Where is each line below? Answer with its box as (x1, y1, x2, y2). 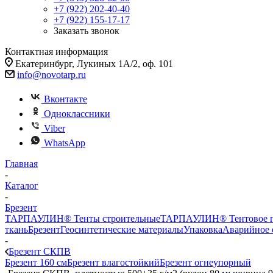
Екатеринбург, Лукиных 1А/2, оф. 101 (15, 58, 173, 69)
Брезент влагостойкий (67, 257, 160, 268)
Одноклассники (44, 108, 110, 119)
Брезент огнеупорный (160, 257, 251, 268)
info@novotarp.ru (17, 69, 86, 80)
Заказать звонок (54, 26, 119, 36)
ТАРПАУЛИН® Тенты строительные (5, 213, 160, 224)
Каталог (5, 180, 38, 191)
